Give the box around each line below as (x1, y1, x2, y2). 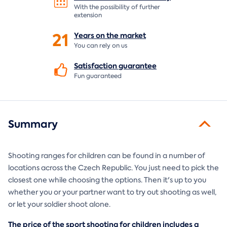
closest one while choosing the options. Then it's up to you (8, 175, 206, 184)
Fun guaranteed (74, 71, 122, 80)
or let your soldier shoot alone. (8, 199, 110, 209)
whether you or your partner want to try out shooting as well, (8, 187, 216, 197)
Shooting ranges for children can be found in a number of (8, 150, 205, 160)
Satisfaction (74, 60, 119, 71)
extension (74, 11, 102, 19)
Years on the (74, 30, 120, 41)
